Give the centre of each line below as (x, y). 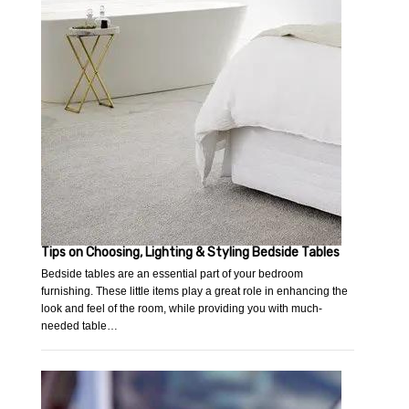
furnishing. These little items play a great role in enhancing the (195, 292)
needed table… (80, 326)
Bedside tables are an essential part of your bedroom (173, 274)
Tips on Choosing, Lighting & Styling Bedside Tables (191, 253)
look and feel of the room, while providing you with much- (182, 309)
